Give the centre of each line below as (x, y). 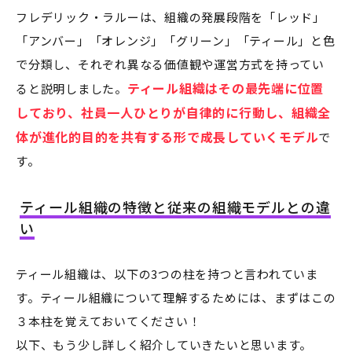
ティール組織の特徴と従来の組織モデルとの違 (175, 206)
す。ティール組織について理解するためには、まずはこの (176, 297)
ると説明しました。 (71, 88)
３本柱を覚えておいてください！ (108, 321)
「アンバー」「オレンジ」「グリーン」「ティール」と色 (176, 40)
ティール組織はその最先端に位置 (225, 88)
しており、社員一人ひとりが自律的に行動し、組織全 (173, 112)
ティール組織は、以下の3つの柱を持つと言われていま (167, 273)
